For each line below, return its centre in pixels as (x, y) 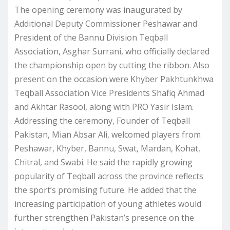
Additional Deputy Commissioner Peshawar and (106, 24)
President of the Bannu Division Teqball (91, 38)
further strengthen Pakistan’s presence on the (104, 218)
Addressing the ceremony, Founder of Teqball (102, 121)
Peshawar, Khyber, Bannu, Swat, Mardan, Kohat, (107, 149)
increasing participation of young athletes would (108, 204)
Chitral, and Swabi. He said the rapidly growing (103, 162)
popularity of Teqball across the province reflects (109, 176)
